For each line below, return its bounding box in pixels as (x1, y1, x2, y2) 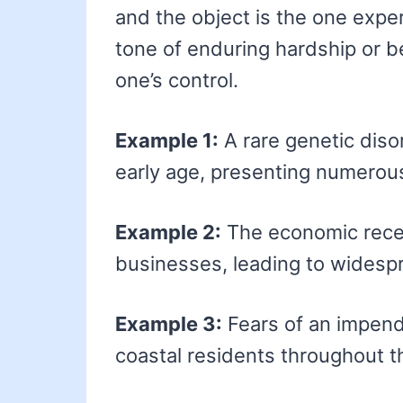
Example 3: (115, 312, 222, 336)
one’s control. (115, 68, 238, 93)
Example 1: (115, 129, 219, 153)
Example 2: (115, 220, 221, 245)
